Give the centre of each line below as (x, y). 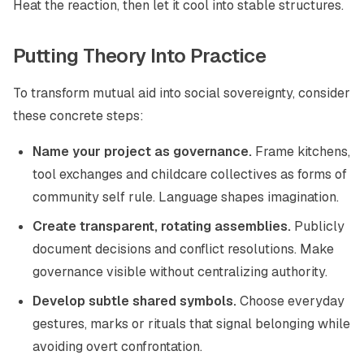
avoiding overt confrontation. (117, 347)
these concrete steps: (78, 116)
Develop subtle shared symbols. (134, 301)
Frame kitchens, (301, 152)
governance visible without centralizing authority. (180, 272)
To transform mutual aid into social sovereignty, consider (182, 93)
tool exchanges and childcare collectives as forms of (190, 174)
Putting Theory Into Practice (140, 56)
